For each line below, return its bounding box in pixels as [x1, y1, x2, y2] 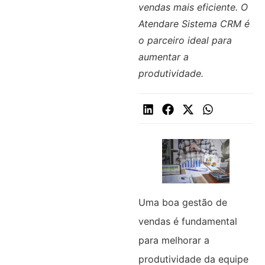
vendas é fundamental [138, 215, 237, 228]
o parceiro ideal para [138, 34, 232, 46]
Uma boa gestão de [138, 196, 227, 209]
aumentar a [138, 51, 189, 63]
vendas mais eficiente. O [138, 1, 248, 13]
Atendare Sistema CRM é [138, 18, 250, 30]
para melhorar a [138, 234, 209, 247]
